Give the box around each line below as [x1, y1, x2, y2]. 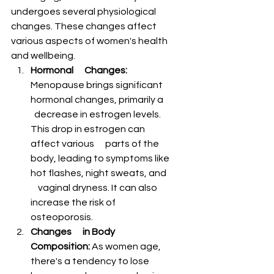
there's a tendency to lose [31, 256, 151, 267]
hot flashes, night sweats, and [31, 168, 170, 179]
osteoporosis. [31, 212, 93, 223]
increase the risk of [31, 198, 117, 208]
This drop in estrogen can [31, 124, 147, 135]
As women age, [90, 242, 163, 252]
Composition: [31, 242, 90, 252]
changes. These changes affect [11, 21, 158, 32]
